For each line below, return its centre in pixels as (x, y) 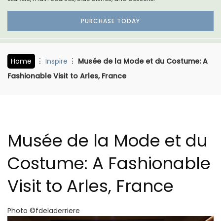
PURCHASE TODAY (110, 21)
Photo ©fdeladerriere (44, 210)
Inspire (56, 61)
